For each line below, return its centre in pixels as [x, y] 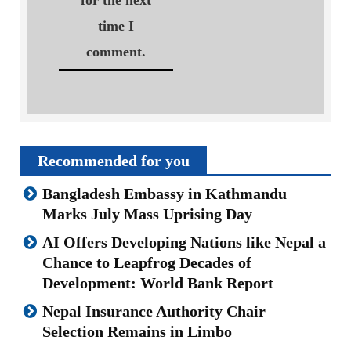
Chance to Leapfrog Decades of [147, 263]
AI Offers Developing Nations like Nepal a [184, 242]
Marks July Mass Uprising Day [147, 214]
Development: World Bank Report [158, 283]
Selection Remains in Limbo [137, 332]
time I [116, 26]
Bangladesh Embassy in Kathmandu [165, 194]
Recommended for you [114, 161]
